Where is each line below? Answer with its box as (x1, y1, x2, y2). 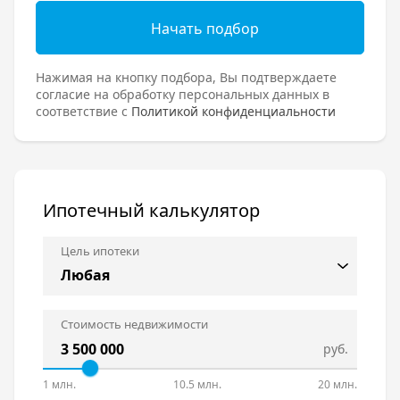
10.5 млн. (172, 377, 221, 393)
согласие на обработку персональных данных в (36, 86, 329, 104)
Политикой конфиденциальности (131, 103, 336, 121)
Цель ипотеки (61, 243, 139, 260)
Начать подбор (150, 19, 259, 39)
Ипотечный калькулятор (43, 198, 260, 223)
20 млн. (318, 377, 357, 393)
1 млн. (43, 377, 76, 393)
